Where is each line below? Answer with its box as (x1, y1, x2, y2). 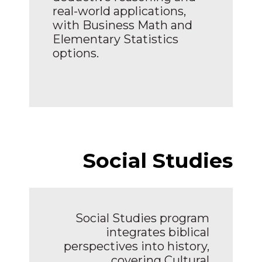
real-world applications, (53, 4, 186, 18)
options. (53, 46, 99, 60)
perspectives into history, (64, 239, 209, 253)
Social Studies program (75, 211, 209, 225)
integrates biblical (106, 225, 209, 239)
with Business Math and (53, 18, 192, 32)
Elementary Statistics (53, 32, 178, 46)
